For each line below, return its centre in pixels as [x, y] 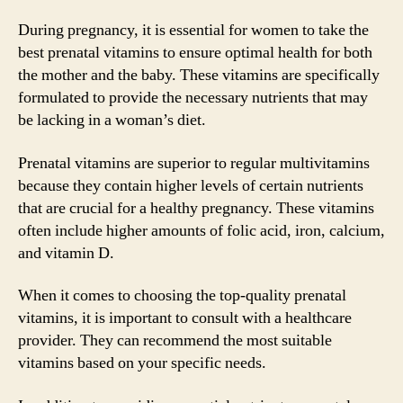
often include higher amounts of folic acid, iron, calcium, [201, 230]
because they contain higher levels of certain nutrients [191, 185]
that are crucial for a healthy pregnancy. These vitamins [196, 208]
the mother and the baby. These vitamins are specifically [199, 75]
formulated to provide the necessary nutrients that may [193, 98]
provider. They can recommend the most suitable [175, 340]
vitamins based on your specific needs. [142, 363]
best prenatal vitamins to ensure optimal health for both [195, 53]
